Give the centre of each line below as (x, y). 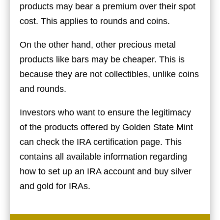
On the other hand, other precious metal (98, 44)
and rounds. (44, 89)
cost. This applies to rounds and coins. (95, 21)
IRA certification (107, 142)
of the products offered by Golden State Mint (106, 127)
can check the (47, 142)
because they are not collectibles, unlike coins (109, 74)
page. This (160, 142)
